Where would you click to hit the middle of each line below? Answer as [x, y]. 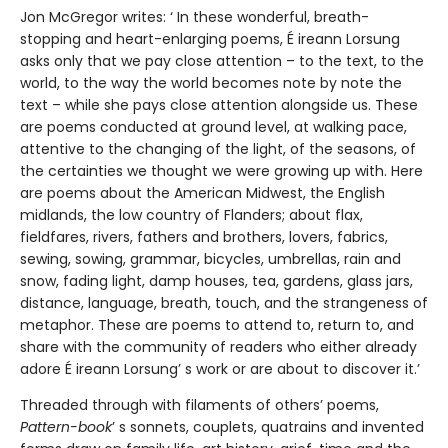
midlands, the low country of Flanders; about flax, [191, 214]
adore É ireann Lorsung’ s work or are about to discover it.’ [220, 368]
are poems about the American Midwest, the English [202, 192]
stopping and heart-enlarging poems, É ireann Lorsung [210, 38]
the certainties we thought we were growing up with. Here [221, 170]
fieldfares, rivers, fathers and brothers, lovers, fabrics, [204, 236]
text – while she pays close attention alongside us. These [219, 104]
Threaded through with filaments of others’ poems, [199, 404]
